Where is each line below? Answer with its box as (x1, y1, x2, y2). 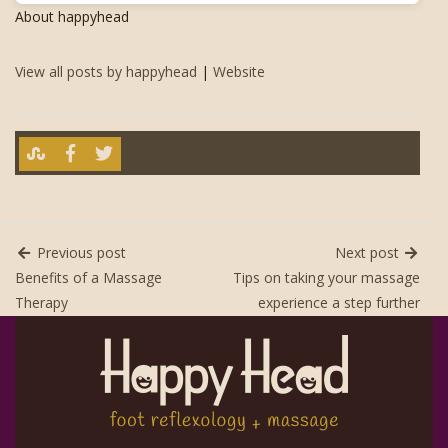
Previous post (32, 243, 126, 263)
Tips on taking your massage (233, 268, 420, 288)
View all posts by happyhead (15, 61, 197, 81)
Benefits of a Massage (15, 268, 162, 288)
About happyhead (15, 6, 129, 26)
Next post (334, 243, 403, 263)
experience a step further (258, 293, 420, 313)
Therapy (15, 293, 68, 313)
